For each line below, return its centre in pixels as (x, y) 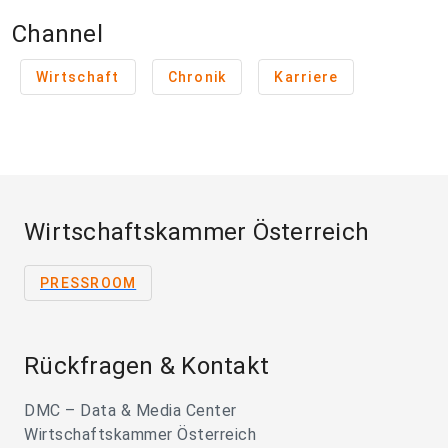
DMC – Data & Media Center (130, 410)
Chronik (197, 77)
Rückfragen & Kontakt (146, 366)
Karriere (306, 77)
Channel (57, 34)
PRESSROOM (88, 283)
